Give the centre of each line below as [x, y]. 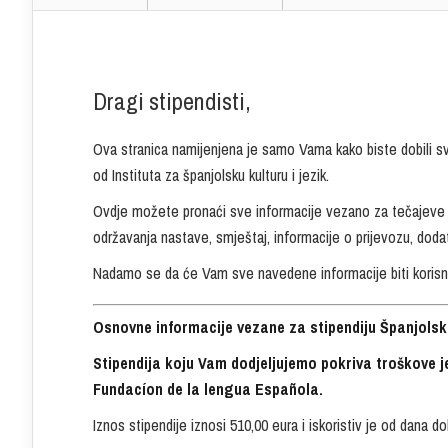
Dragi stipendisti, [172, 101]
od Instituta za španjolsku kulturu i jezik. [211, 175]
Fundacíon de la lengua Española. [208, 389]
